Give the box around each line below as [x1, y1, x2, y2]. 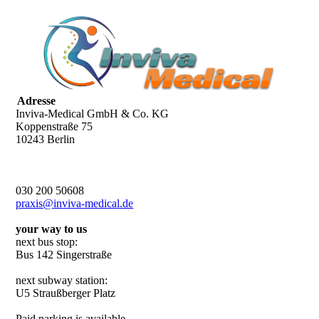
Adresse [17, 95, 56, 108]
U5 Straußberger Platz [16, 287, 116, 300]
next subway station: [16, 274, 108, 287]
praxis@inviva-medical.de [16, 197, 134, 210]
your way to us [16, 223, 88, 236]
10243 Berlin [16, 133, 75, 146]
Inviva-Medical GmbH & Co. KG [16, 108, 169, 120]
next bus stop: [16, 236, 78, 249]
